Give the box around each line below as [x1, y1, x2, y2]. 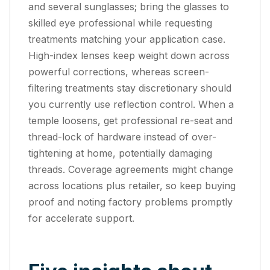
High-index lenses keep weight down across [28, 49, 230, 61]
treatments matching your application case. [28, 33, 225, 45]
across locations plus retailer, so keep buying [28, 179, 236, 192]
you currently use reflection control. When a [28, 98, 234, 110]
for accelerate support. [28, 212, 134, 224]
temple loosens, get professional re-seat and [28, 114, 233, 127]
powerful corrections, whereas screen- [28, 65, 209, 78]
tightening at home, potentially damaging [28, 146, 212, 159]
